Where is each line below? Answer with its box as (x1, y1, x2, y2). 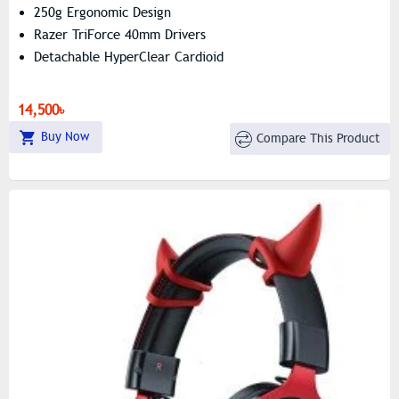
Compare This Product (256, 131, 381, 147)
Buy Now (40, 128, 89, 144)
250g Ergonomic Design (34, 4, 171, 20)
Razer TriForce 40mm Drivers (34, 26, 206, 43)
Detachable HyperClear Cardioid (34, 48, 224, 65)
